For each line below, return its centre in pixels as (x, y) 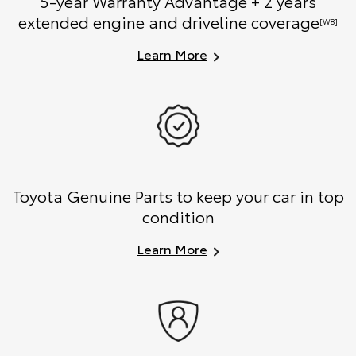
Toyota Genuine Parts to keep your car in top (178, 196)
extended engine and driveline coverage (169, 22)
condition (178, 217)
